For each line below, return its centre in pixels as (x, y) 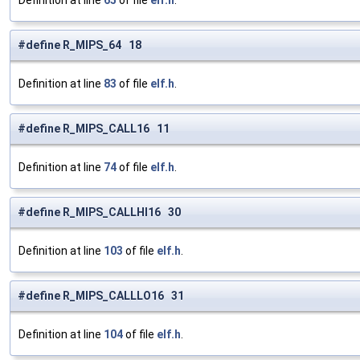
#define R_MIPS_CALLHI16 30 (99, 213)
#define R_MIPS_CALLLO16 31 (101, 296)
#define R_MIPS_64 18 (80, 45)
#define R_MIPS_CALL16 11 (94, 129)
